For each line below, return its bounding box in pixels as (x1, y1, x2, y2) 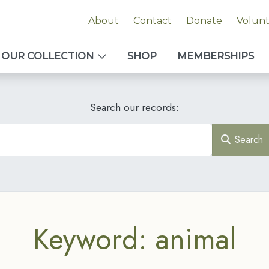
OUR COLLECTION (1, 50, 94, 62)
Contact (133, 15, 172, 26)
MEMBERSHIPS (177, 50, 254, 62)
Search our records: (90, 100, 179, 115)
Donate (186, 15, 222, 26)
